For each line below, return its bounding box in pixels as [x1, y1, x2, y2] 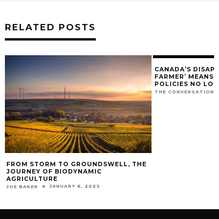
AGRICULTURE [6, 175, 58, 182]
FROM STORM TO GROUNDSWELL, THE [6, 160, 147, 168]
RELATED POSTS [5, 22, 96, 33]
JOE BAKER [6, 183, 38, 189]
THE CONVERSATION [154, 88, 214, 94]
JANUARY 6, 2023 [49, 183, 100, 189]
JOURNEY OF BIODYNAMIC [6, 168, 102, 175]
